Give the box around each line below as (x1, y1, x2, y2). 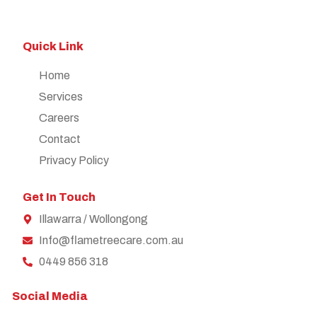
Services (38, 91, 83, 103)
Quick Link (23, 40, 83, 53)
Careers (38, 112, 79, 125)
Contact (38, 133, 81, 146)
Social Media (12, 290, 88, 303)
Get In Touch (23, 191, 96, 204)
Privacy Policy (38, 154, 109, 167)
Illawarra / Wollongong (38, 213, 148, 226)
